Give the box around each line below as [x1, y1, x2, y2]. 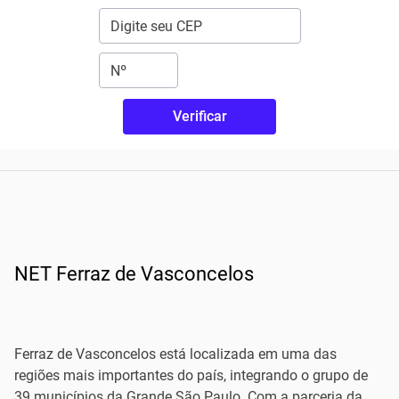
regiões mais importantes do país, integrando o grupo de [14, 367, 368, 384]
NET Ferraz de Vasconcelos [14, 263, 254, 285]
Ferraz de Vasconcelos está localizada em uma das [14, 346, 337, 362]
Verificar [172, 108, 227, 125]
